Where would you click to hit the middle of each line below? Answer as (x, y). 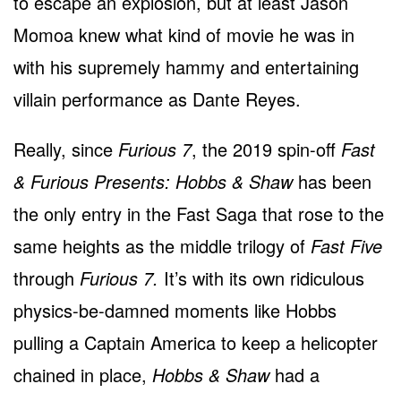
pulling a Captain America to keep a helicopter (196, 343)
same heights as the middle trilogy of (162, 246)
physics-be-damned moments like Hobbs (175, 311)
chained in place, (83, 375)
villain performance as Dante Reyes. (157, 99)
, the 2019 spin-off (266, 149)
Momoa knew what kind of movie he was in (184, 35)
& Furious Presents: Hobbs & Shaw (153, 182)
